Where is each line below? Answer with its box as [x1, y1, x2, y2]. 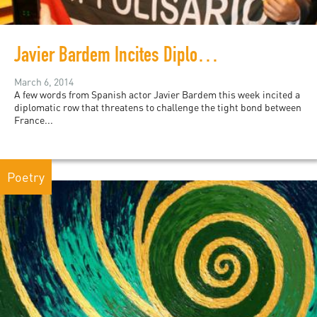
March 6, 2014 [14, 76, 74, 88]
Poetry [7, 169, 45, 185]
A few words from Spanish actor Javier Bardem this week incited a [14, 88, 300, 101]
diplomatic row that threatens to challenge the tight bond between [14, 101, 301, 114]
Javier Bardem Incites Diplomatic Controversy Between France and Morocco [197, 47, 219, 69]
